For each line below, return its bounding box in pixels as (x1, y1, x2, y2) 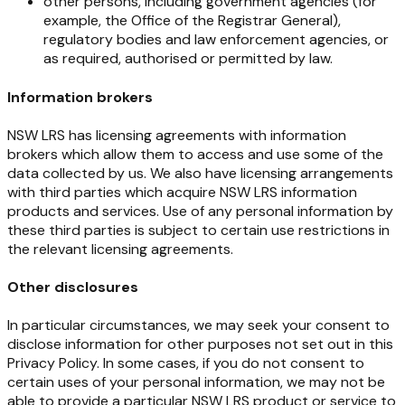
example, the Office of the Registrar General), (43, 11, 341, 31)
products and (7, 201, 99, 221)
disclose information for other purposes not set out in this (7, 334, 393, 354)
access (197, 144, 244, 164)
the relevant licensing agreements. (7, 239, 233, 259)
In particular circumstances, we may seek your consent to (7, 316, 390, 335)
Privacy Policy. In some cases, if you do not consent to (7, 353, 364, 373)
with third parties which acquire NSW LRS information (7, 182, 357, 202)
